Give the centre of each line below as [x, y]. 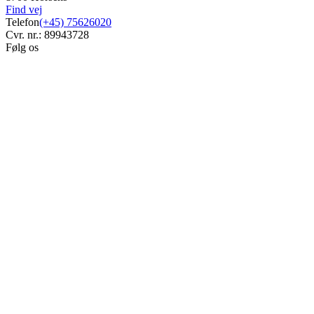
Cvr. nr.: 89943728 [47, 34]
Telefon [22, 22]
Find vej [24, 9]
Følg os [22, 47]
